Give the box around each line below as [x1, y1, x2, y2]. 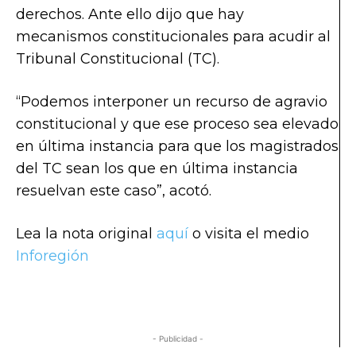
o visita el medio [188, 224, 309, 242]
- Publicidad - [152, 333, 203, 343]
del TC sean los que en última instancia [16, 159, 298, 177]
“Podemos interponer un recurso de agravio [16, 92, 327, 110]
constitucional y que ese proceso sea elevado [16, 114, 339, 133]
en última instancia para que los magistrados [16, 137, 339, 155]
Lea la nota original [16, 224, 157, 242]
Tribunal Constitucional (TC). [16, 49, 223, 68]
